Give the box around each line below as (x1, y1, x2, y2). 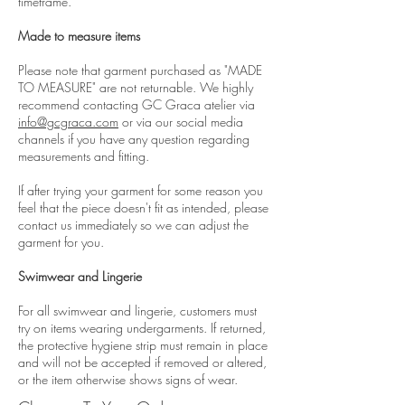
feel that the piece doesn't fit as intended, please (18, 198, 268, 216)
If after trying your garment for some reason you (18, 181, 263, 199)
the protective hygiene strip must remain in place (18, 335, 268, 353)
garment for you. (18, 232, 104, 250)
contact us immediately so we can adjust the (18, 215, 249, 233)
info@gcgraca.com (18, 112, 118, 130)
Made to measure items (18, 26, 140, 44)
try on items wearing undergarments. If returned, (18, 318, 266, 336)
